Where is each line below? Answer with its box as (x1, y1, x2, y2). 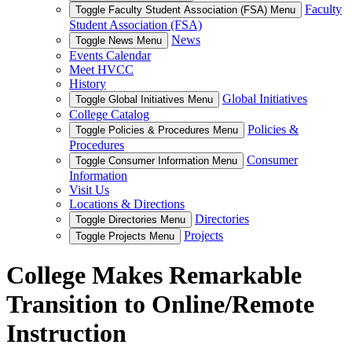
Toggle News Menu (75, 35, 162, 46)
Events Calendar (69, 49, 151, 62)
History (69, 77, 106, 90)
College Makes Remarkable (6, 261, 302, 290)
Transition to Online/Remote (6, 290, 314, 319)
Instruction (6, 319, 126, 348)
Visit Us (69, 183, 109, 196)
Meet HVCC (69, 63, 134, 76)
